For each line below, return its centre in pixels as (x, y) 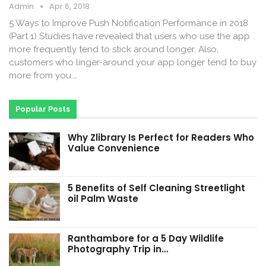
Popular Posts (43, 109)
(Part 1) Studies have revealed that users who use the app (129, 37)
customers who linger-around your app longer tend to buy (133, 63)
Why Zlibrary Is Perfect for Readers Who (161, 138)
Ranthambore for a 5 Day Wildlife (146, 238)
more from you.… (43, 76)
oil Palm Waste (103, 199)
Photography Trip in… (118, 249)
